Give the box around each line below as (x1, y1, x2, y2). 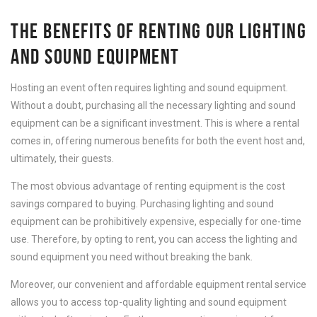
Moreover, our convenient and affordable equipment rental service (11, 279, 306, 290)
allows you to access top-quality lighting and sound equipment (11, 296, 287, 308)
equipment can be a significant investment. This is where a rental (11, 117, 299, 129)
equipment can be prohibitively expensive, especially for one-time (11, 216, 301, 227)
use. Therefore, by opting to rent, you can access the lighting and (11, 234, 297, 245)
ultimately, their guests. (11, 153, 114, 164)
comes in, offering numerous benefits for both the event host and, (11, 135, 305, 146)
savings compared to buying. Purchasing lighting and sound (11, 198, 274, 209)
